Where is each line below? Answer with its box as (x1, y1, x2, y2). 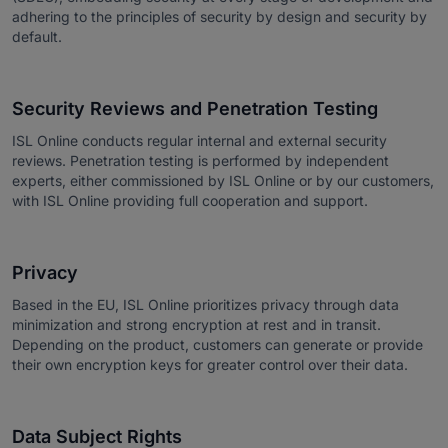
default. (12, 27, 62, 45)
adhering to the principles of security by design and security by (12, 7, 427, 25)
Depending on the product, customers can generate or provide (12, 335, 423, 353)
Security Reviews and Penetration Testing (12, 97, 378, 119)
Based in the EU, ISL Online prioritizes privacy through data (12, 295, 399, 313)
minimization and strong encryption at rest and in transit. (12, 315, 381, 333)
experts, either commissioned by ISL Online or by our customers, (12, 171, 434, 189)
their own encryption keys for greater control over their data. (12, 355, 408, 373)
